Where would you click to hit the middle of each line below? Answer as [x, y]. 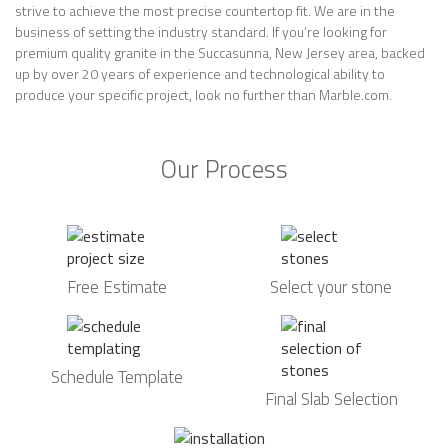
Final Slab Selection [331, 399]
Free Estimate [117, 287]
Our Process [224, 169]
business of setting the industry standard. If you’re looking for [201, 31]
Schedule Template [117, 377]
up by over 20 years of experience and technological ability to [200, 73]
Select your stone [331, 287]
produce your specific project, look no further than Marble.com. [203, 94]
